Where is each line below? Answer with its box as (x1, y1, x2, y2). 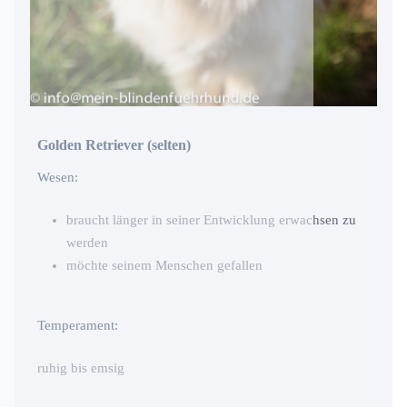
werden (66, 235, 108, 251)
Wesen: (37, 170, 78, 185)
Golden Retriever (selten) (37, 137, 191, 154)
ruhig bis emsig (37, 361, 124, 376)
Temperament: (37, 318, 118, 333)
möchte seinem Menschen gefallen (66, 258, 263, 273)
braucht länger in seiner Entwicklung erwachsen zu (66, 213, 356, 228)
